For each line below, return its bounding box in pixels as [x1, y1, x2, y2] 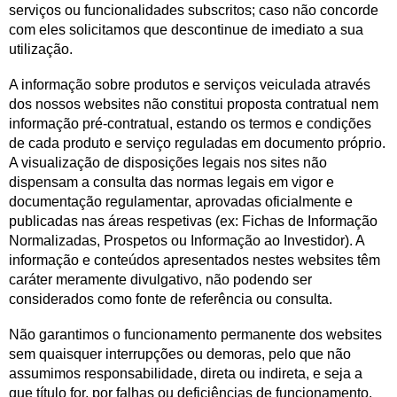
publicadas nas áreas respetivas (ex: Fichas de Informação [9, 214, 378, 229]
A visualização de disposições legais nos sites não [9, 155, 327, 170]
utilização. [9, 42, 73, 57]
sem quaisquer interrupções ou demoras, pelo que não [9, 346, 351, 362]
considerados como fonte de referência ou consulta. [9, 292, 332, 307]
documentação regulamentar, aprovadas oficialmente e [9, 194, 353, 209]
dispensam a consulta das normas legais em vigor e [9, 175, 334, 190]
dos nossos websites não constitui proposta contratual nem [9, 97, 378, 112]
